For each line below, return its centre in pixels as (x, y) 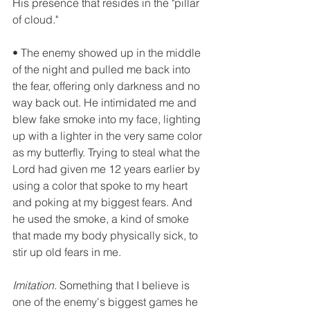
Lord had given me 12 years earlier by (108, 169)
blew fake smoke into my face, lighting (108, 119)
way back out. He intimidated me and (106, 103)
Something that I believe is (125, 285)
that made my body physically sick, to (107, 236)
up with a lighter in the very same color (109, 136)
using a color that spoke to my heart (101, 186)
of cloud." (35, 20)
